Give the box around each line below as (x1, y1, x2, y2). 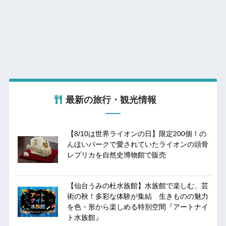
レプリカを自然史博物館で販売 (67, 150, 166, 159)
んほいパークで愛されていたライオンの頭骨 (67, 140, 208, 148)
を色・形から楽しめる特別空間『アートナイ (67, 202, 208, 211)
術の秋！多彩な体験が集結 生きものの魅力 (67, 192, 208, 200)
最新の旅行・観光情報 (66, 94, 156, 105)
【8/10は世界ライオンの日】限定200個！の (67, 129, 206, 138)
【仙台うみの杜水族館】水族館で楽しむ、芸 (67, 181, 208, 190)
